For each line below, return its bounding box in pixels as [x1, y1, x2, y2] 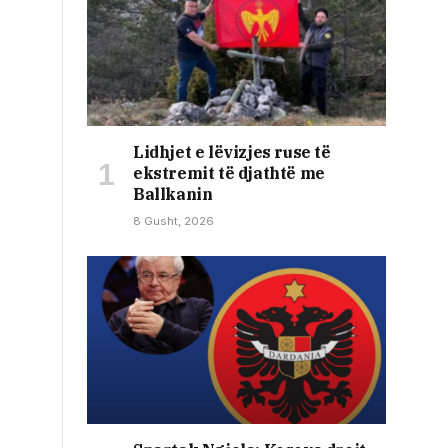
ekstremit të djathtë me [133, 163, 325, 184]
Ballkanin [133, 184, 213, 205]
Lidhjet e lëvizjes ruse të [133, 142, 331, 163]
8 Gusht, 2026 [133, 214, 214, 229]
